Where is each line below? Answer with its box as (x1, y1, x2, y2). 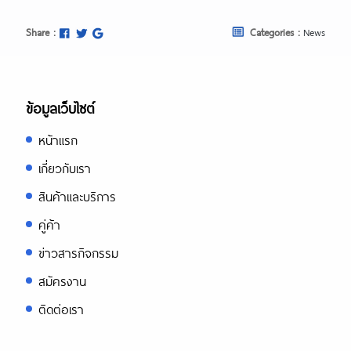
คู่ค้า (38, 215, 60, 233)
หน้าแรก (38, 131, 78, 149)
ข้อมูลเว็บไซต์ (26, 98, 94, 118)
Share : (26, 25, 55, 39)
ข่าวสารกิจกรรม (38, 244, 118, 262)
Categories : (250, 25, 299, 39)
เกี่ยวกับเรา (38, 159, 91, 177)
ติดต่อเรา (38, 300, 84, 318)
